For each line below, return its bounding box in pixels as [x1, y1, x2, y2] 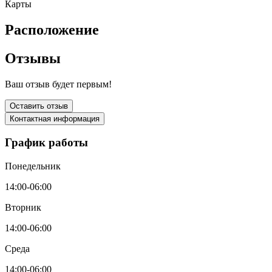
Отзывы [5, 50, 61, 66]
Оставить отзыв [10, 101, 68, 110]
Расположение [5, 21, 99, 38]
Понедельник [5, 161, 61, 172]
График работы [5, 136, 88, 149]
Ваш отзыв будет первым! [5, 78, 112, 89]
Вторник [5, 202, 41, 213]
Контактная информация [10, 114, 100, 123]
